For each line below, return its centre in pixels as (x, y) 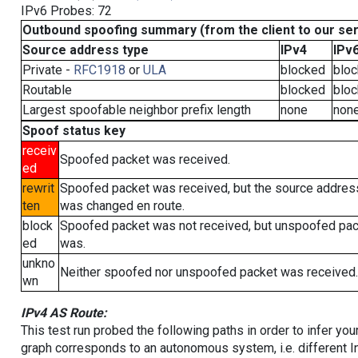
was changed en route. (122, 206)
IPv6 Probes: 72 (66, 11)
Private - (48, 70)
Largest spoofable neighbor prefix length (136, 110)
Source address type (85, 50)
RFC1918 (99, 70)
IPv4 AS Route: (64, 313)
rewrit (38, 188)
